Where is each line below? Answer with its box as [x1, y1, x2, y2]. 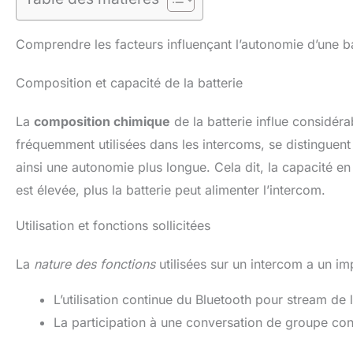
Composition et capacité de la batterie [16, 74, 243, 91]
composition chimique [34, 113, 170, 129]
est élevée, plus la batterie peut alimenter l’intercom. [16, 181, 325, 198]
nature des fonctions [34, 255, 155, 272]
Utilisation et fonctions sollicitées [16, 217, 210, 233]
